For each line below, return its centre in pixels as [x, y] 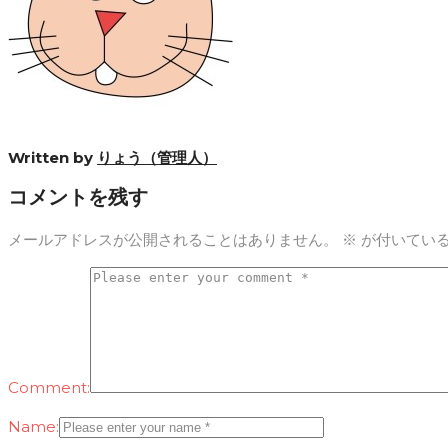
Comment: [49, 388]
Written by [52, 158]
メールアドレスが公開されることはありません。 [173, 240]
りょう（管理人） [157, 158]
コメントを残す [78, 197]
